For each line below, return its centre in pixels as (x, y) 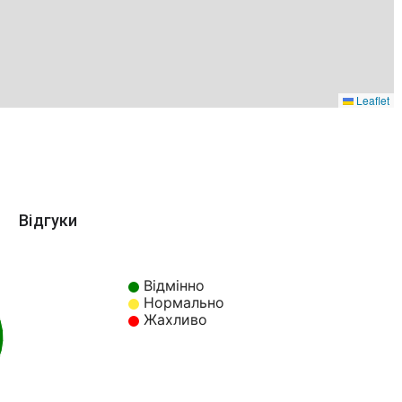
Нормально (184, 302)
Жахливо (175, 319)
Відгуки (48, 220)
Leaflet (371, 100)
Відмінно (174, 285)
